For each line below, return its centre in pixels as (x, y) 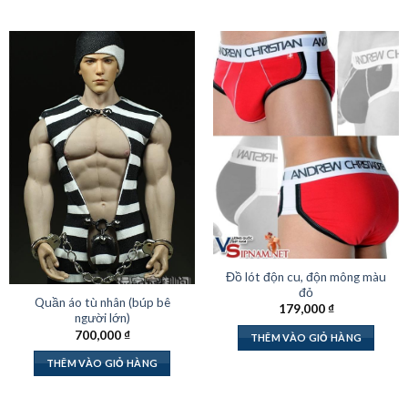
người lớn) (102, 318)
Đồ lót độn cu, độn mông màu (306, 277)
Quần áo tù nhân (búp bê (102, 303)
